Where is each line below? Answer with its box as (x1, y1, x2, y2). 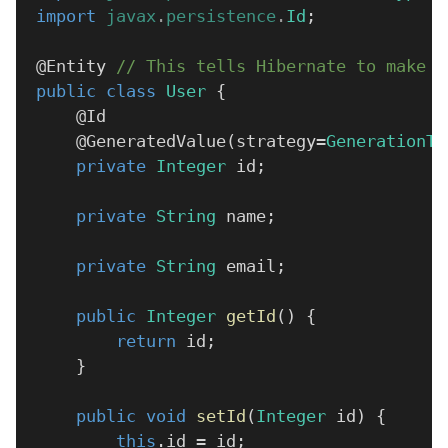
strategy (236, 131, 316, 151)
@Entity (36, 56, 106, 76)
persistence (166, 6, 276, 26)
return (116, 331, 176, 351)
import (36, 6, 96, 26)
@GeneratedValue (76, 131, 226, 151)
